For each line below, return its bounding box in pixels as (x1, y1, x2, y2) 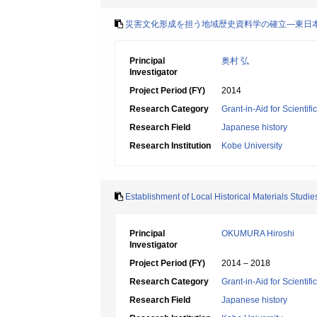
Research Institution (129, 141, 211, 151)
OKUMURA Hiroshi (221, 229, 294, 238)
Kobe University (221, 141, 282, 151)
